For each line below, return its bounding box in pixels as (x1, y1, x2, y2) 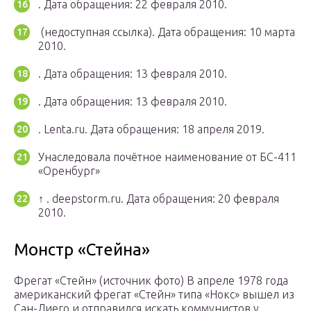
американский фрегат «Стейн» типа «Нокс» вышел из (14, 288, 294, 301)
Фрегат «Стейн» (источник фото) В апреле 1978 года (14, 274, 288, 287)
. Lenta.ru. (38, 123, 90, 136)
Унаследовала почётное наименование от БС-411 (38, 151, 296, 164)
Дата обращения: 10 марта (158, 26, 295, 39)
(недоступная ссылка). (38, 26, 158, 39)
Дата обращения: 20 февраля (126, 192, 279, 205)
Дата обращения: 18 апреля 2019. (90, 123, 264, 136)
